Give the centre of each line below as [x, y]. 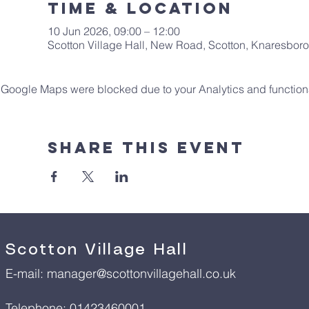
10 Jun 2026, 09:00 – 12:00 [113, 31]
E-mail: [26, 273]
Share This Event [146, 147]
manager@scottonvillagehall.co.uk [141, 273]
